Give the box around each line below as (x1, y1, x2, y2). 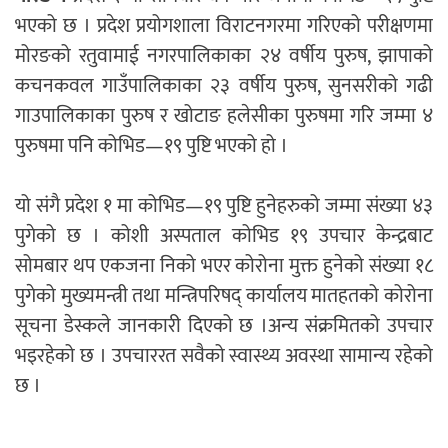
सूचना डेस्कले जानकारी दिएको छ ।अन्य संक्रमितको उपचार (15, 309, 433, 344)
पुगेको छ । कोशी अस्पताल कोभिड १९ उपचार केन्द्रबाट (15, 219, 433, 254)
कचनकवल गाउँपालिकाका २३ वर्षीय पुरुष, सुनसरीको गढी (15, 69, 433, 104)
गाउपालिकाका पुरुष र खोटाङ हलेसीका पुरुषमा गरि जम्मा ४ (15, 99, 433, 134)
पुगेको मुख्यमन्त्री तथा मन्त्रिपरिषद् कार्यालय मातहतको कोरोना (15, 279, 433, 314)
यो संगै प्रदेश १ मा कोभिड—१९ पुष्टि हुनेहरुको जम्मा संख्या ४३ (15, 189, 433, 224)
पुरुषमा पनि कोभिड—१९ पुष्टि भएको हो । (15, 129, 288, 164)
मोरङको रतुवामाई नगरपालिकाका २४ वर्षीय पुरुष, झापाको (15, 39, 433, 74)
